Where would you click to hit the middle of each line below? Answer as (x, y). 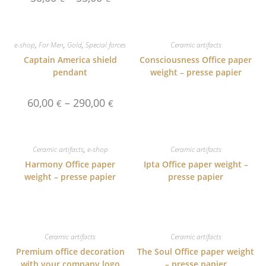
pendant (70, 72)
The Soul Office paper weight (196, 251)
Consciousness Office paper (196, 59)
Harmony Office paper (70, 164)
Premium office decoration (70, 251)
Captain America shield (70, 59)
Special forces (106, 45)
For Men (51, 45)
